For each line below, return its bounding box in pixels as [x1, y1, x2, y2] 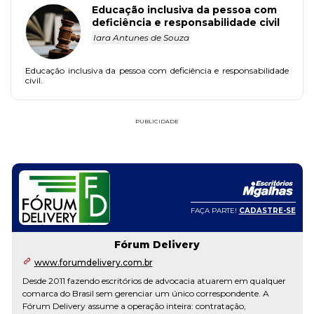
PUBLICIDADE [135, 117, 179, 125]
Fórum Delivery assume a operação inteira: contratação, [22, 300, 246, 311]
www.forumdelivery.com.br [34, 257, 153, 268]
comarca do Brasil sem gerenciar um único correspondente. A [22, 287, 269, 299]
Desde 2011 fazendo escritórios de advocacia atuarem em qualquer [22, 275, 286, 286]
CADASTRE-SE [238, 206, 296, 216]
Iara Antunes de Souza [93, 32, 189, 43]
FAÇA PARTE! [190, 206, 239, 216]
